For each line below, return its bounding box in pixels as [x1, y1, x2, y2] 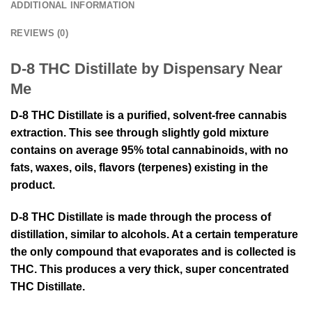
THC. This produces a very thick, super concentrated [10, 263, 289, 276]
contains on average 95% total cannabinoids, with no [10, 144, 288, 157]
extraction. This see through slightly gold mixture [10, 127, 269, 139]
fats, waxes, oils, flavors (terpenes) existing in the [10, 162, 268, 174]
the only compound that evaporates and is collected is [10, 246, 296, 258]
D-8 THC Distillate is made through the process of [10, 211, 271, 224]
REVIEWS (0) [10, 28, 68, 39]
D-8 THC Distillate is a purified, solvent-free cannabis [10, 109, 287, 122]
